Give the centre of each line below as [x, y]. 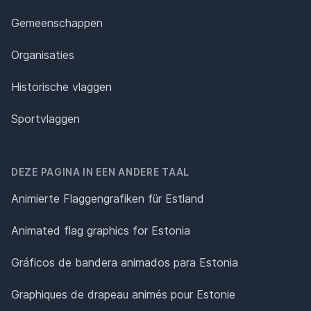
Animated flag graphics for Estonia [101, 230]
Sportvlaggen [45, 118]
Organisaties [43, 54]
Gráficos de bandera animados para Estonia [125, 262]
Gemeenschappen [57, 23]
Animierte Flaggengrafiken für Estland [108, 198]
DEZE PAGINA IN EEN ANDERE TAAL [100, 171]
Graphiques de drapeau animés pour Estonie [123, 294]
